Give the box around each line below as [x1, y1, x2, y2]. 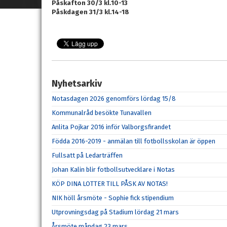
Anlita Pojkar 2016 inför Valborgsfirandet [52, 123, 171, 131]
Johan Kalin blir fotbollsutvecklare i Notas [52, 166, 175, 174]
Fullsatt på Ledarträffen [52, 152, 123, 160]
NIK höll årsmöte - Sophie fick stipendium [52, 194, 174, 202]
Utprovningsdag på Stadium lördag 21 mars [52, 208, 179, 216]
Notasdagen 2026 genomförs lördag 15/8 [52, 95, 176, 103]
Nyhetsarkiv [52, 78, 102, 90]
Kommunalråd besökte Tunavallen [52, 109, 152, 117]
